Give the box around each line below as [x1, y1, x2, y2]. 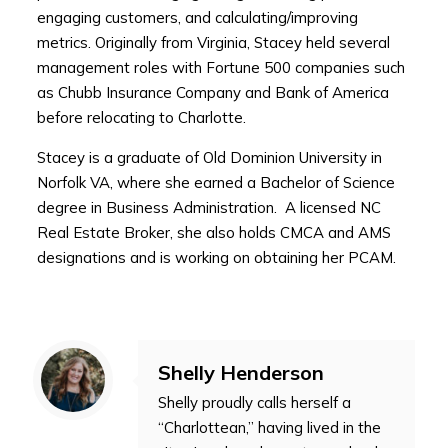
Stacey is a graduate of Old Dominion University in [36, 148, 382, 168]
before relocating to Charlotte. [36, 108, 246, 128]
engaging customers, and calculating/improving [36, 8, 358, 28]
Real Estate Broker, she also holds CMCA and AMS [36, 223, 391, 243]
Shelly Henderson [158, 360, 324, 386]
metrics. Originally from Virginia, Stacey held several [36, 33, 390, 53]
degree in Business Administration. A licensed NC [36, 198, 381, 218]
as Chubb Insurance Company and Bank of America [36, 83, 389, 103]
